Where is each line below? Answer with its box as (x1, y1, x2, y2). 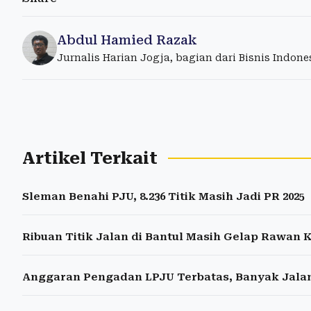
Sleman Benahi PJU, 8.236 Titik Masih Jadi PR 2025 (22, 190, 305, 203)
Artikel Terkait (22, 148, 158, 168)
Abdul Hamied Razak (57, 32, 196, 47)
